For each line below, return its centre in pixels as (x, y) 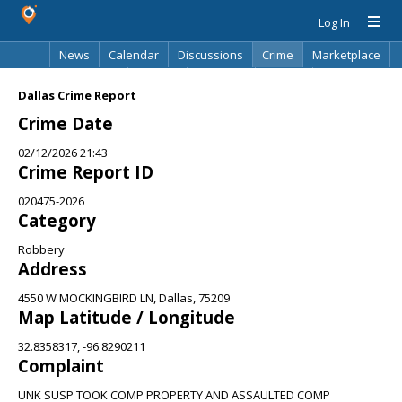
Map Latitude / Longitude (127, 317)
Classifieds (88, 80)
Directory (221, 80)
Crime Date (66, 123)
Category (57, 220)
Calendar (134, 55)
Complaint (61, 366)
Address (52, 269)
